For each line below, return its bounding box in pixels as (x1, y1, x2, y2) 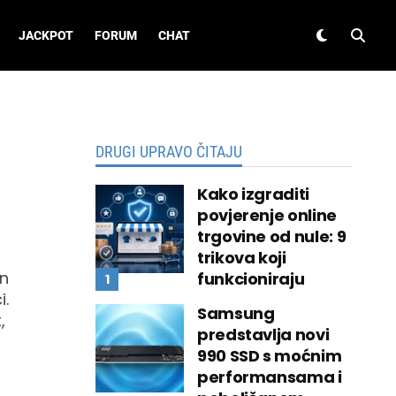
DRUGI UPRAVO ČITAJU (95, 142, 242, 161)
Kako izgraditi (197, 183, 309, 205)
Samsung (197, 302, 275, 324)
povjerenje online (197, 204, 337, 226)
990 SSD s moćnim (197, 345, 342, 367)
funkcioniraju (197, 268, 305, 290)
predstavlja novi (197, 324, 330, 346)
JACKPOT (19, 28, 73, 42)
